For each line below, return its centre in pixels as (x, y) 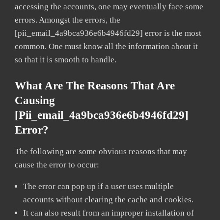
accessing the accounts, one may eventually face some (109, 6)
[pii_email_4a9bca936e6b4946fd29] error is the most (108, 33)
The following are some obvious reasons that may (101, 151)
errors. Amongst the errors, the (68, 20)
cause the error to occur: (57, 165)
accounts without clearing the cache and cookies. (108, 199)
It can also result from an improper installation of (109, 213)
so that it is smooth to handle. (66, 59)
